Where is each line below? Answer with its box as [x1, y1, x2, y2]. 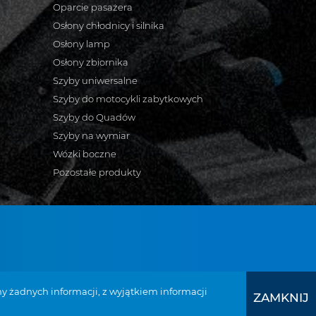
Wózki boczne [53, 148, 116, 159]
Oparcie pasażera [53, 1, 133, 13]
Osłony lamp [53, 38, 110, 49]
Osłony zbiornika [53, 56, 128, 68]
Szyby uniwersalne [53, 75, 138, 86]
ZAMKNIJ [253, 290, 309, 305]
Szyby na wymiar [53, 130, 130, 141]
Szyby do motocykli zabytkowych [53, 93, 203, 104]
